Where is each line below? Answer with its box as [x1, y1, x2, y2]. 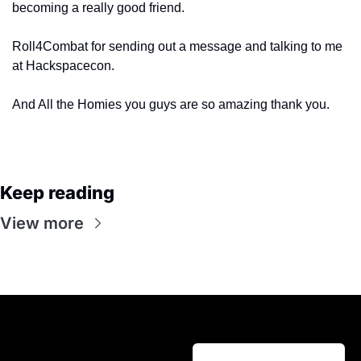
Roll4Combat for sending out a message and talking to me [12, 39, 342, 53]
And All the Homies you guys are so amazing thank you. [12, 98, 330, 111]
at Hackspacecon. [12, 59, 114, 73]
